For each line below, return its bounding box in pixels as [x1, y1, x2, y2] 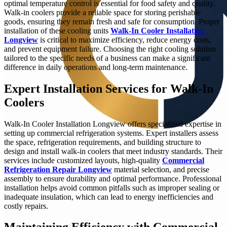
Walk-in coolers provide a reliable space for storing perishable [4, 8, 201, 17]
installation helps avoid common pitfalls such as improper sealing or [4, 183, 219, 192]
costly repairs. [4, 201, 48, 210]
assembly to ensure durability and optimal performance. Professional [4, 174, 221, 183]
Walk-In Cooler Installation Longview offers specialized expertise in [4, 119, 221, 128]
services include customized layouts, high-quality [4, 156, 162, 165]
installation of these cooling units [4, 26, 110, 35]
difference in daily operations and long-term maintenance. [4, 62, 187, 71]
